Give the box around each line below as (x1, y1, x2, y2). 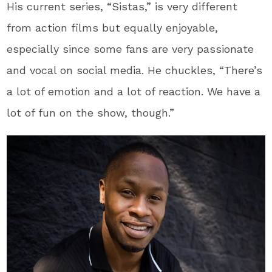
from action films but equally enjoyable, (7, 21, 219, 34)
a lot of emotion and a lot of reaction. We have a (7, 84, 261, 98)
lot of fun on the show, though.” (7, 106, 175, 119)
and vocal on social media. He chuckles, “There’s (7, 63, 263, 76)
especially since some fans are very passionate (7, 42, 254, 55)
